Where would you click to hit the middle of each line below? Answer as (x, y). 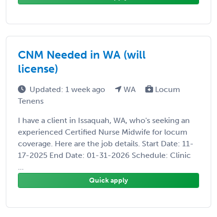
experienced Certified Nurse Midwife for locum (103, 132)
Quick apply (108, 180)
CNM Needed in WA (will (82, 54)
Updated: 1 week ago (68, 89)
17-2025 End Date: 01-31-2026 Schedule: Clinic (104, 155)
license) (38, 69)
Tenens (31, 101)
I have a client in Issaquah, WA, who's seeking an (104, 120)
